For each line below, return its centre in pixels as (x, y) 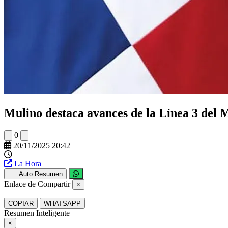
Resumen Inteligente (37, 213)
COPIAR (21, 203)
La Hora (28, 163)
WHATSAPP (62, 203)
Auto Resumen (40, 174)
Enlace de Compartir (37, 184)
